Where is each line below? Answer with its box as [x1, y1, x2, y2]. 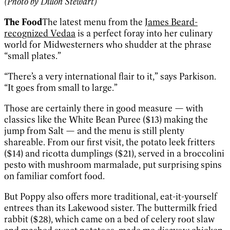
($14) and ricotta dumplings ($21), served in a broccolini [4, 148, 224, 160]
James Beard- [145, 16, 198, 28]
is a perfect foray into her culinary [75, 28, 213, 40]
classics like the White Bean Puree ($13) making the [4, 114, 208, 126]
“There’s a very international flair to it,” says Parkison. [4, 71, 216, 83]
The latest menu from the [42, 16, 145, 28]
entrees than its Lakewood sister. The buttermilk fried [4, 202, 217, 214]
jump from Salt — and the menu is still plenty [4, 125, 184, 137]
